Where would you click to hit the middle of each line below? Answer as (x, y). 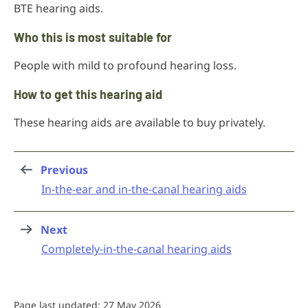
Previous (64, 170)
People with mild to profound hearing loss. (125, 65)
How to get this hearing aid (88, 94)
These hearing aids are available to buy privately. (140, 122)
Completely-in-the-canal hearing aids (136, 249)
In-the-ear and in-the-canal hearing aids (144, 189)
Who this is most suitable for (93, 37)
